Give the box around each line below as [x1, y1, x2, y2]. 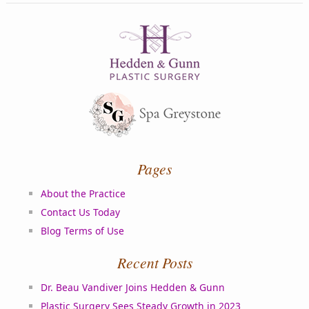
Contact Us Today [41, 206, 121, 219]
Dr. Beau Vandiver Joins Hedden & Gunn [41, 281, 226, 295]
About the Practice [41, 187, 126, 201]
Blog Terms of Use [41, 224, 125, 238]
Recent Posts [117, 252, 192, 273]
